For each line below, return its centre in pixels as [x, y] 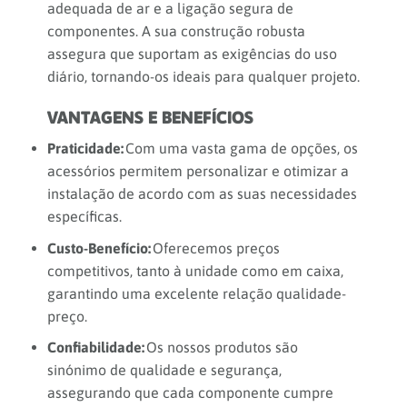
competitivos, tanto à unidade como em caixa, [195, 270]
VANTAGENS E [104, 118]
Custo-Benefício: [99, 248]
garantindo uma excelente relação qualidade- [196, 293]
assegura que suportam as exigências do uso [192, 53]
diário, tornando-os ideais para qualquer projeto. [203, 76]
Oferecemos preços [215, 248]
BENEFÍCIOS [207, 118]
